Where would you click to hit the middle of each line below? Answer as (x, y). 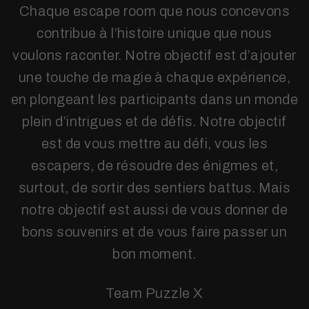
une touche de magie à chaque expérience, (154, 77)
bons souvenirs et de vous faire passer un (154, 232)
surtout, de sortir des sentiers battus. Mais (154, 188)
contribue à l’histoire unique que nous (154, 33)
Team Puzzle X (154, 293)
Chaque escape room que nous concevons (154, 11)
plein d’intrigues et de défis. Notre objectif (154, 121)
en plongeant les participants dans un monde (154, 99)
